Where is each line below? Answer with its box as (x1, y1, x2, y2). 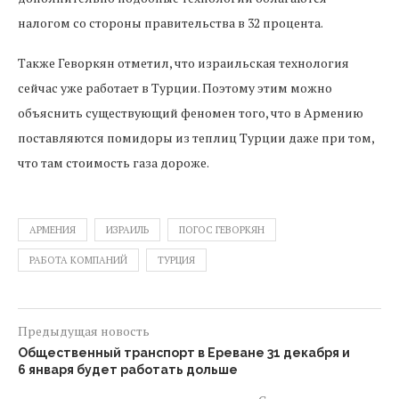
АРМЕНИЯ (29, 224, 76, 236)
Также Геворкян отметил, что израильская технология (18, 54, 349, 71)
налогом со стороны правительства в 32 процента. (18, 14, 323, 31)
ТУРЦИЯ (158, 254, 195, 266)
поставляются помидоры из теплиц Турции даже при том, (18, 129, 374, 146)
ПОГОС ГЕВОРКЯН (179, 224, 265, 236)
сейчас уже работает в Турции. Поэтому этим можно (18, 79, 332, 96)
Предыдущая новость (18, 322, 150, 339)
